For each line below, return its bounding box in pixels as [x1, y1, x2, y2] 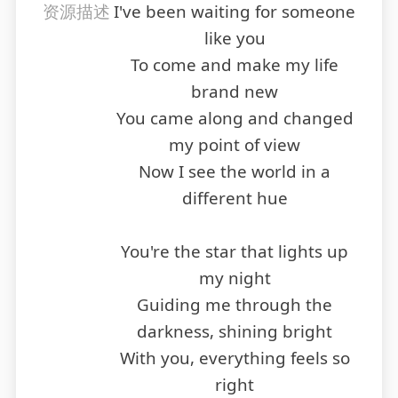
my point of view [169, 133, 300, 157]
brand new [191, 80, 278, 104]
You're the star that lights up [121, 240, 348, 264]
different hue [181, 187, 288, 211]
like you [203, 27, 266, 51]
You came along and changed [115, 107, 354, 131]
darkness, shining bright [137, 320, 332, 344]
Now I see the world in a [139, 160, 330, 184]
